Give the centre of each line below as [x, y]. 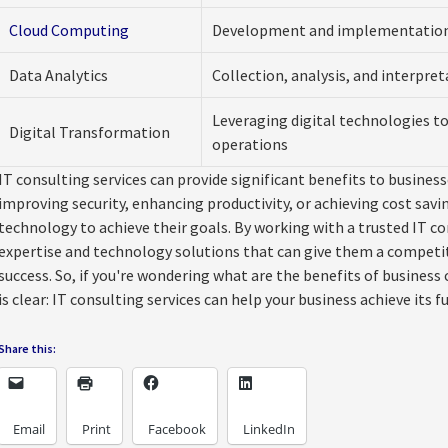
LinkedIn [268, 429]
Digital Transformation [89, 132]
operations [249, 144]
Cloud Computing [68, 30]
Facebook [176, 429]
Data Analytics [58, 75]
